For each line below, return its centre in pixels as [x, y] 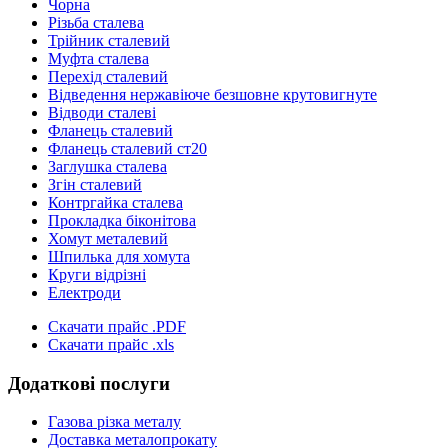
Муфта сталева [98, 58]
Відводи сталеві [102, 112]
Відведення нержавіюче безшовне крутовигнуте [212, 94]
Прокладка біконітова [122, 220]
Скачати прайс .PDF [117, 326]
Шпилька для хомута [119, 256]
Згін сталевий [95, 184]
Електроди [84, 292]
